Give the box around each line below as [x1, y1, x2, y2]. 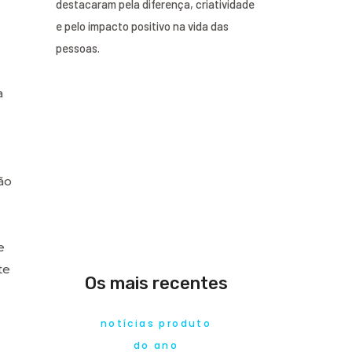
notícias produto [100, 316, 212, 330]
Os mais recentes [84, 272, 228, 294]
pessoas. [56, 40, 100, 55]
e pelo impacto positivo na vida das [56, 18, 229, 33]
